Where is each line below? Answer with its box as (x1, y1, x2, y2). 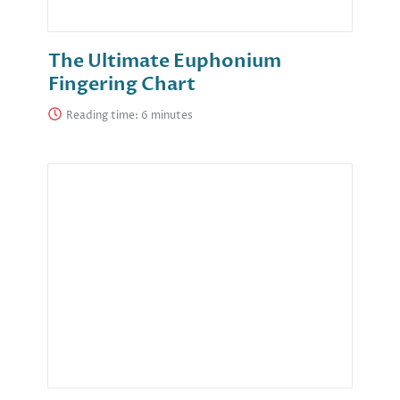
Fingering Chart (48, 71, 196, 98)
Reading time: (66, 108, 141, 124)
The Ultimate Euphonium (48, 48, 281, 75)
